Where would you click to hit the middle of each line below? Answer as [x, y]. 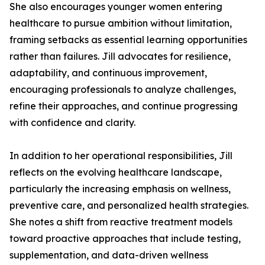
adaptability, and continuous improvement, [108, 73]
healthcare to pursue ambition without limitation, [121, 23]
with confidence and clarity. [72, 122]
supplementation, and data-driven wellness [109, 255]
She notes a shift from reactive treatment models [121, 222]
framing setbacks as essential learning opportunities [128, 40]
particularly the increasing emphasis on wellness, [120, 189]
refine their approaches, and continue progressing [124, 106]
